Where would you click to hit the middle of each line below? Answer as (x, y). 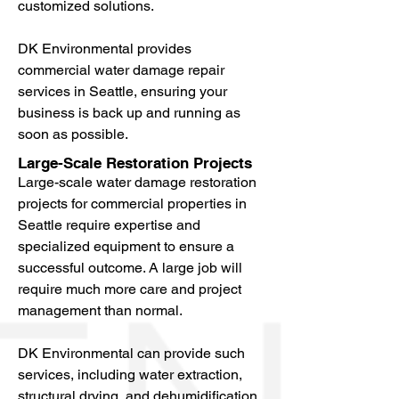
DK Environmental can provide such (131, 353)
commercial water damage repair (121, 70)
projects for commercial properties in (132, 204)
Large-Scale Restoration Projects (135, 163)
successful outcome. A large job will (130, 268)
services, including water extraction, (130, 375)
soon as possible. (73, 134)
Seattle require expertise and (109, 225)
